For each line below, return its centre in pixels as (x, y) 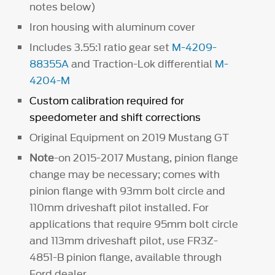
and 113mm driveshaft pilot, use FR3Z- (124, 241)
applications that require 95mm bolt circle (134, 224)
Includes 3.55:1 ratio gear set (101, 47)
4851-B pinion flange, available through (126, 258)
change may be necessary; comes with (125, 175)
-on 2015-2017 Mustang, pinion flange (146, 158)
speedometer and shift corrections (117, 117)
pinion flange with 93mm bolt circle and (128, 191)
